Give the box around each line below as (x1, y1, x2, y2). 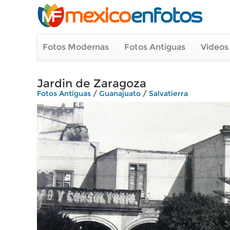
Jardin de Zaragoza (37, 76, 146, 90)
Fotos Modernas (43, 42, 109, 52)
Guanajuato (99, 89, 141, 98)
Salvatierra (149, 89, 188, 98)
